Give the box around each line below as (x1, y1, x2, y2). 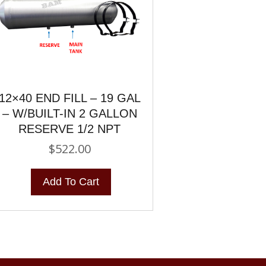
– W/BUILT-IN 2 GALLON (2, 106, 137, 120)
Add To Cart (42, 175, 99, 188)
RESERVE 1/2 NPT (18, 122, 121, 135)
